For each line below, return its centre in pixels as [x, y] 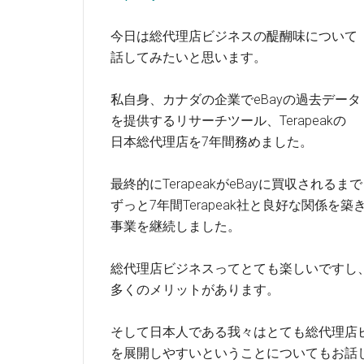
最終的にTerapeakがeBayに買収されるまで [236, 184]
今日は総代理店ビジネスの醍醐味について [234, 36]
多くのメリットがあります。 [195, 290]
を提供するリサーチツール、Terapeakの [228, 121]
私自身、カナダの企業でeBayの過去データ [236, 100]
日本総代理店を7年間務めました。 [212, 142]
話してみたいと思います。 [188, 57]
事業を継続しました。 [175, 226]
